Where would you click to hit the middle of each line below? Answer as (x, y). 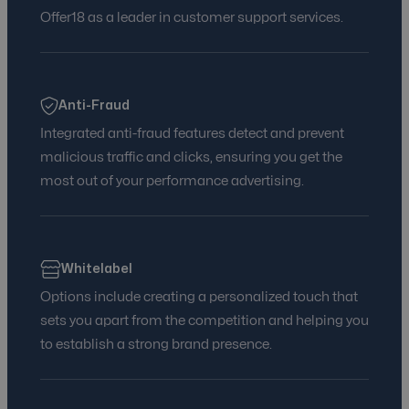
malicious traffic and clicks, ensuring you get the (191, 158)
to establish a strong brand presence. (156, 345)
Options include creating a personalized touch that (199, 298)
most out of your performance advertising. (172, 182)
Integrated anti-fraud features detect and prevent (192, 134)
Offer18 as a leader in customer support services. (192, 18)
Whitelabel (96, 269)
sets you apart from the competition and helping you (204, 321)
